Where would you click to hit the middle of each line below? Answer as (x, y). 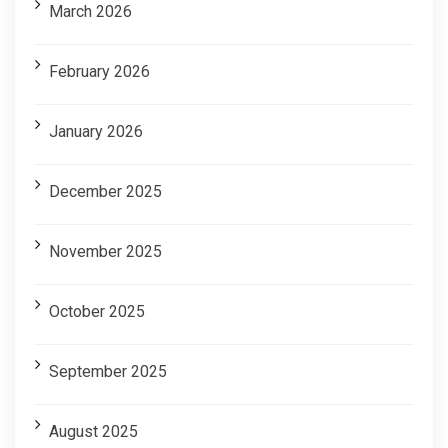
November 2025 (105, 251)
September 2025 (108, 371)
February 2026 (99, 71)
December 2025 (105, 191)
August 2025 (93, 431)
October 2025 (97, 311)
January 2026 (96, 131)
